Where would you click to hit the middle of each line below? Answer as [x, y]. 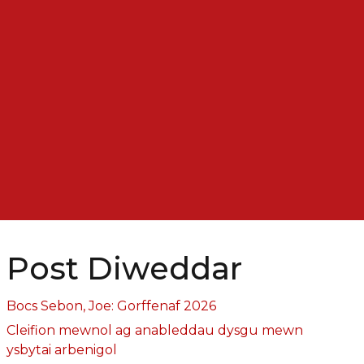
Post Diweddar [124, 268]
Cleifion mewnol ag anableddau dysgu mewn [154, 330]
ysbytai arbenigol [61, 349]
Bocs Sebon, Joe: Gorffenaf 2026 [111, 305]
